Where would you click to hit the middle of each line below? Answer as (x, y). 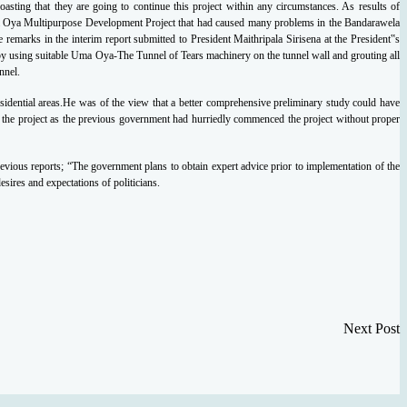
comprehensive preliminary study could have (303, 102)
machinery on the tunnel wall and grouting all (303, 55)
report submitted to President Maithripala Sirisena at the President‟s (253, 39)
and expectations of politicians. (94, 182)
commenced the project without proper (317, 119)
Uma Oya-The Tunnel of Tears (139, 55)
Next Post (372, 329)
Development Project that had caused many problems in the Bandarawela (243, 22)
